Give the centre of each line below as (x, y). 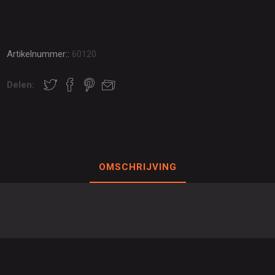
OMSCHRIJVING (137, 167)
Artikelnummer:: (38, 54)
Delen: (21, 84)
